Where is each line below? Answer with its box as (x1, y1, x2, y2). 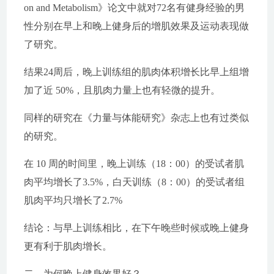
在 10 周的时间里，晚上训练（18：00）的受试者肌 (23, 158, 244, 169)
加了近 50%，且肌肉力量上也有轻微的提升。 (23, 85, 220, 95)
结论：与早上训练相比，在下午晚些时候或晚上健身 (23, 223, 249, 233)
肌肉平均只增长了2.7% (23, 195, 122, 206)
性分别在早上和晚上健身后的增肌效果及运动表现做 (23, 21, 249, 31)
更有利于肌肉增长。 (23, 241, 112, 251)
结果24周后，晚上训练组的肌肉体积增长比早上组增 (23, 67, 249, 77)
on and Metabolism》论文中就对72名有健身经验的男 (23, 2, 245, 13)
